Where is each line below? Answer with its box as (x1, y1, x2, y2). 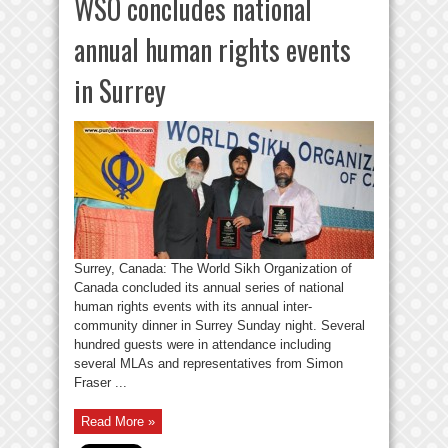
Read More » (81, 413, 155, 429)
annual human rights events (74, 28, 351, 70)
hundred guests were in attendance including (74, 336, 331, 352)
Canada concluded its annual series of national (74, 279, 344, 295)
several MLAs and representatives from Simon (74, 355, 343, 371)
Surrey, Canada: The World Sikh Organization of (74, 260, 352, 276)
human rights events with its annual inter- (74, 298, 312, 314)
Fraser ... (74, 374, 127, 390)
